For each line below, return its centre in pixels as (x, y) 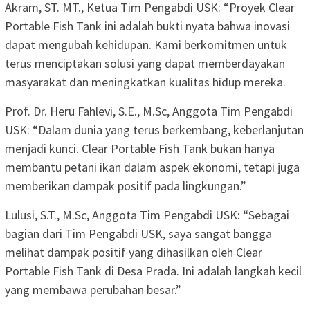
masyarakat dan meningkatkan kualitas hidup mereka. (145, 82)
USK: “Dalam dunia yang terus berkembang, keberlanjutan (154, 129)
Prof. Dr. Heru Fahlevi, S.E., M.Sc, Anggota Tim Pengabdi (149, 111)
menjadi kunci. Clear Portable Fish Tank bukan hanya (140, 148)
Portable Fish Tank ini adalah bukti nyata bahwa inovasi (147, 26)
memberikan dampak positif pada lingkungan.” (126, 185)
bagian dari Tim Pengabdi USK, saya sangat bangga (138, 233)
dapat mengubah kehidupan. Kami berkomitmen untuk (146, 44)
